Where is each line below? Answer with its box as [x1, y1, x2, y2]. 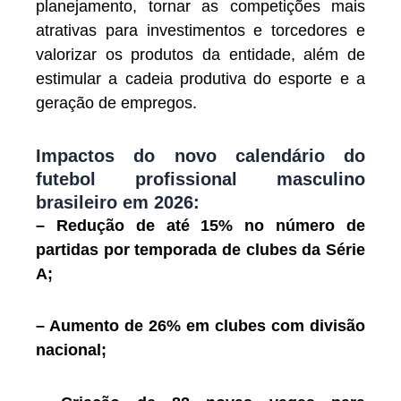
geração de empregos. [36, 94, 197, 113]
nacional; [36, 341, 107, 360]
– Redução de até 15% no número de [36, 216, 365, 235]
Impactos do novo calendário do [36, 145, 365, 166]
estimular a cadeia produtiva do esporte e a [36, 70, 365, 89]
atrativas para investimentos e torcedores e [36, 21, 365, 40]
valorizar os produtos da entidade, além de [36, 46, 365, 64]
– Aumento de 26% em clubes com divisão [36, 317, 365, 336]
